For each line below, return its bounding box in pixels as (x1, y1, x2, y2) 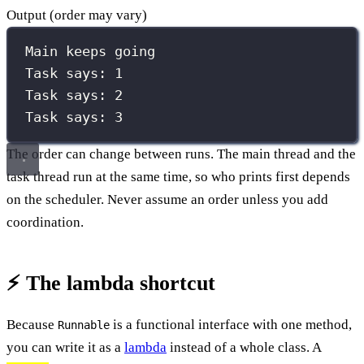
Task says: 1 (25, 65, 123, 82)
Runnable (58, 318, 110, 331)
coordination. (6, 214, 84, 230)
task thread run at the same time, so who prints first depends (6, 168, 350, 184)
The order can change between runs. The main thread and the (6, 145, 356, 162)
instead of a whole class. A (167, 339, 321, 355)
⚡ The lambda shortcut (6, 271, 215, 295)
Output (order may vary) (6, 6, 147, 23)
